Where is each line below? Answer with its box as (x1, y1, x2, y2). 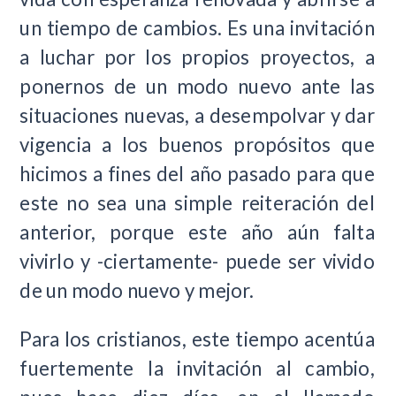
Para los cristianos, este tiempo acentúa (19, 326, 375, 351)
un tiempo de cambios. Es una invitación (19, 15, 375, 40)
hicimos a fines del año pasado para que (19, 161, 375, 186)
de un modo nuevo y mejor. (19, 278, 255, 302)
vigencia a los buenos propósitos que (19, 132, 375, 156)
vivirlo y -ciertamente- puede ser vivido (19, 248, 375, 273)
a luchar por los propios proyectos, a (19, 44, 375, 69)
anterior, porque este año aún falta (19, 219, 375, 244)
